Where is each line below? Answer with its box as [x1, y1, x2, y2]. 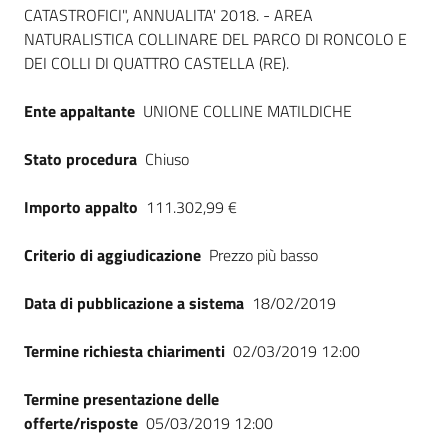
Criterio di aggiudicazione [24, 243, 201, 267]
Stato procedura [24, 147, 137, 171]
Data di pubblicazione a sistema [24, 291, 244, 315]
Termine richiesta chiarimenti [24, 339, 225, 363]
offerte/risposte [24, 411, 138, 435]
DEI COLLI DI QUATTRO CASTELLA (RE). [24, 51, 289, 75]
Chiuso [145, 147, 189, 171]
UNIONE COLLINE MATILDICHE [143, 99, 352, 123]
